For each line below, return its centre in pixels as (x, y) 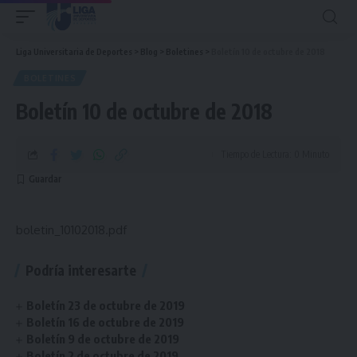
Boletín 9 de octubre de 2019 (103, 339)
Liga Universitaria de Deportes (74, 51)
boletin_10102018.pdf (71, 230)
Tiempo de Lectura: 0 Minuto (275, 154)
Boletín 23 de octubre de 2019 (106, 305)
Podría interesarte (81, 270)
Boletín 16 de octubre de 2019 (106, 322)
